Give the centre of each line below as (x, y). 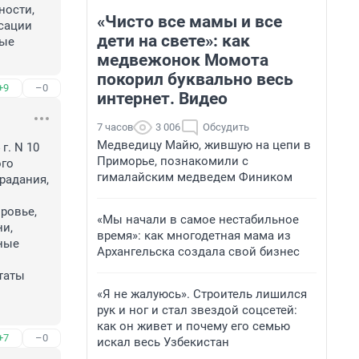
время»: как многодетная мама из (194, 236)
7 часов (115, 127)
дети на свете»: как (173, 41)
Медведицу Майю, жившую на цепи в (204, 145)
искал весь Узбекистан (163, 342)
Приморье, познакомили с (173, 161)
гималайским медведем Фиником (195, 177)
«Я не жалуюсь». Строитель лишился (202, 294)
